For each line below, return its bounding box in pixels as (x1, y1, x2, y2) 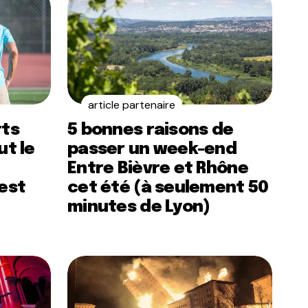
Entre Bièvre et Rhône (67, 160, 248, 177)
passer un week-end (67, 141, 237, 158)
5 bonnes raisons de (67, 122, 234, 139)
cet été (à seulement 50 (67, 179, 269, 197)
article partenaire (88, 98, 175, 112)
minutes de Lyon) (67, 199, 210, 216)
